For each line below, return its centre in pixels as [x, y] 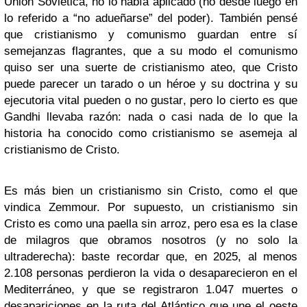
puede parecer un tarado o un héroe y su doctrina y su [151, 84]
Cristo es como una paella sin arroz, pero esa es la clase [151, 224]
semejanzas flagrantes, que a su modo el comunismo [151, 51]
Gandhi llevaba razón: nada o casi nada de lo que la [151, 117]
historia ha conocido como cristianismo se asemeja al [151, 133]
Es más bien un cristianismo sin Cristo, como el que [151, 191]
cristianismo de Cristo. [62, 150]
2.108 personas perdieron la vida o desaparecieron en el [151, 273]
